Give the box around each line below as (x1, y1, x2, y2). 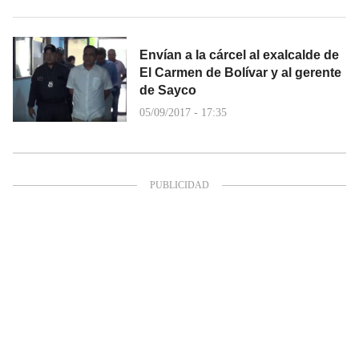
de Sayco (139, 83, 196, 97)
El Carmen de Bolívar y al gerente (139, 65, 341, 79)
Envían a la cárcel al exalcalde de (139, 47, 339, 62)
